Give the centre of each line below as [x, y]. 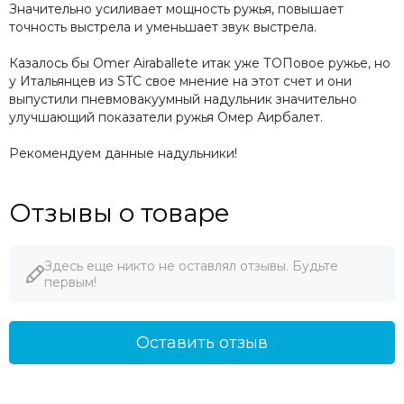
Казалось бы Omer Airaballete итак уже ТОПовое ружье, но [200, 64]
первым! [70, 283]
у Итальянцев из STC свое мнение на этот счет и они [180, 82]
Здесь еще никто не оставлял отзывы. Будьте [191, 266]
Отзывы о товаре [119, 213]
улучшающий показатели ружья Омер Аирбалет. [166, 118]
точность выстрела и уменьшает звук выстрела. [163, 28]
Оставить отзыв [202, 343]
